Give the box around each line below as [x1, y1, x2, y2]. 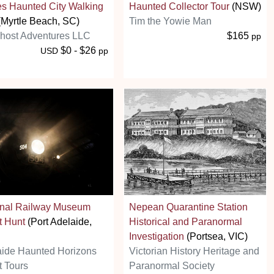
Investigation [129, 231, 184, 242]
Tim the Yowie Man [129, 15, 212, 26]
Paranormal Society [129, 260, 215, 271]
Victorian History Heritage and [129, 245, 259, 256]
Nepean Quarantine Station [129, 201, 248, 212]
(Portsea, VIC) [184, 231, 248, 242]
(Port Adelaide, [25, 216, 92, 227]
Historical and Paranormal [129, 216, 242, 227]
